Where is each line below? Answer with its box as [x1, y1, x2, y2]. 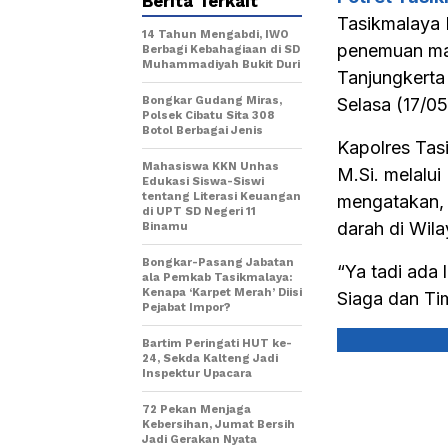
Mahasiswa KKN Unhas [142, 160, 279, 173]
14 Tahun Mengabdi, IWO [142, 28, 289, 41]
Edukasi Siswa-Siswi [142, 175, 264, 188]
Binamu [142, 220, 188, 233]
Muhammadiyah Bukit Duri [142, 58, 300, 71]
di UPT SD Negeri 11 [142, 205, 256, 218]
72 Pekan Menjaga [142, 403, 251, 416]
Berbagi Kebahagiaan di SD [142, 43, 300, 56]
